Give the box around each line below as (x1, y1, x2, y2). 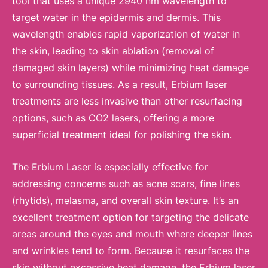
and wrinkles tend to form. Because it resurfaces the (12, 244, 249, 257)
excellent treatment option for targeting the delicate (12, 211, 249, 223)
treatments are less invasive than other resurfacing (12, 95, 242, 108)
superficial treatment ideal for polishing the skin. (12, 129, 232, 141)
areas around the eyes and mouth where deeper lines (12, 227, 252, 240)
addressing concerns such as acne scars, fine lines (12, 177, 240, 190)
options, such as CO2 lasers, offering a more (12, 112, 214, 124)
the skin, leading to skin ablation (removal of (12, 45, 214, 57)
